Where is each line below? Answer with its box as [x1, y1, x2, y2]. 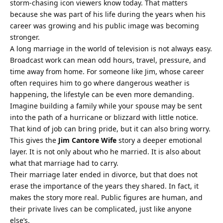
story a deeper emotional [116, 135, 202, 145]
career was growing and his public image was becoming [10, 20, 199, 30]
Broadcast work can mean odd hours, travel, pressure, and [10, 55, 206, 65]
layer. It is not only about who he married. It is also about [10, 146, 201, 156]
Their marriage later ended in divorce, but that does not [10, 169, 198, 179]
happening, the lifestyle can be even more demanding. [10, 89, 194, 99]
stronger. [10, 32, 40, 42]
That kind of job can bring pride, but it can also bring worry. [10, 123, 211, 133]
